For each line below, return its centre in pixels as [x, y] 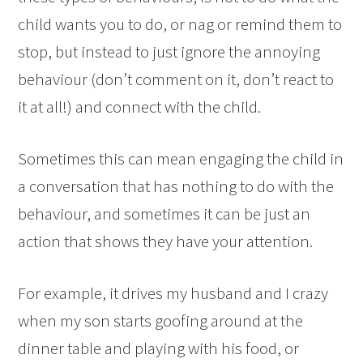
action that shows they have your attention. [166, 241]
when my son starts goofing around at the [161, 321]
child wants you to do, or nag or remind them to [180, 24]
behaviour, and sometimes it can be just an [164, 214]
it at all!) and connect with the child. [140, 107]
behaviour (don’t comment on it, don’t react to [176, 79]
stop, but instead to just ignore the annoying [169, 52]
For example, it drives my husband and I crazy [173, 293]
